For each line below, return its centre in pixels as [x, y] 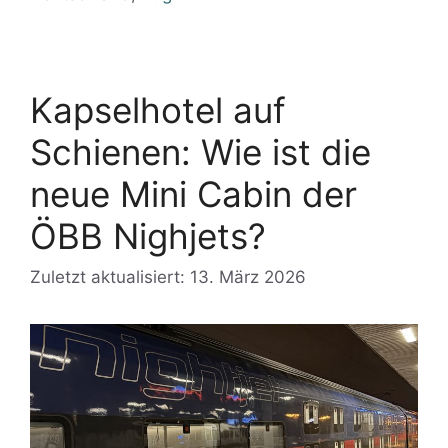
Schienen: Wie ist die [200, 151]
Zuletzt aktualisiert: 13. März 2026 [168, 277]
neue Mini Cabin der [193, 193]
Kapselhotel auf [158, 109]
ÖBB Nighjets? [148, 235]
